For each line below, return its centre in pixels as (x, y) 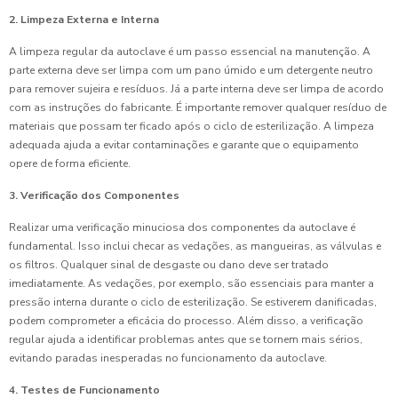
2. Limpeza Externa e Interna (84, 20)
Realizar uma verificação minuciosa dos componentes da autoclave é (182, 228)
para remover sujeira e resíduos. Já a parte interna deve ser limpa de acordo (196, 89)
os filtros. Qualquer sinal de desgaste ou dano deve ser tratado (169, 265)
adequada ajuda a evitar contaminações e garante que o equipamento (184, 145)
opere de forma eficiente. (70, 164)
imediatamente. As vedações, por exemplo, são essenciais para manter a (191, 284)
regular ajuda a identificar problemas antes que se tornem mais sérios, (186, 340)
